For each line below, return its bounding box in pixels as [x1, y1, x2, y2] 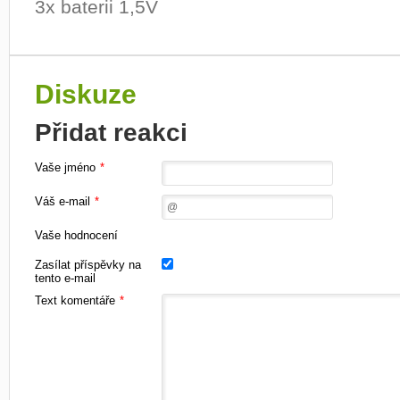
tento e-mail [35, 271, 96, 285]
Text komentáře [35, 293, 115, 307]
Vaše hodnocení [35, 228, 118, 242]
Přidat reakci [35, 118, 187, 146]
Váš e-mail [35, 194, 90, 208]
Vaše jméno [35, 160, 96, 174]
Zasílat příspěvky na [35, 257, 141, 271]
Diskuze [35, 79, 137, 109]
